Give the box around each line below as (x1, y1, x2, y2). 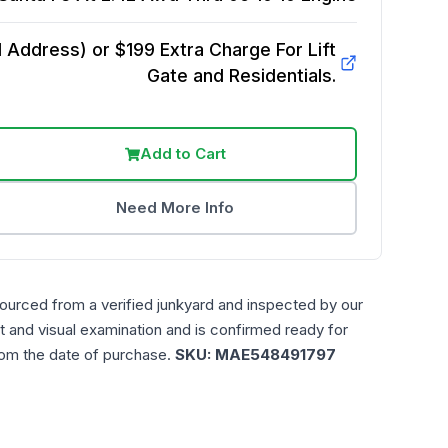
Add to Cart (139, 144, 226, 163)
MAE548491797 (215, 345, 336, 364)
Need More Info (116, 198, 235, 217)
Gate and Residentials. (146, 65, 336, 86)
